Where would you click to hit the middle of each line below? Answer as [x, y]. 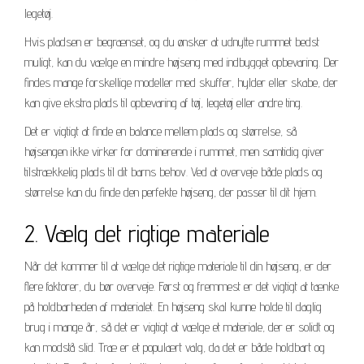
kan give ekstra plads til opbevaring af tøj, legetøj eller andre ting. [163, 102]
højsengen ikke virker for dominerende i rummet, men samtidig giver [174, 151]
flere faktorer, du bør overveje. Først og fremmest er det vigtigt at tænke [182, 286]
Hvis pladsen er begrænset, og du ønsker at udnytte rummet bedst [172, 41]
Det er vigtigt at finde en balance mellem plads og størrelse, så [160, 131]
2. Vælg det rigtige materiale [147, 233]
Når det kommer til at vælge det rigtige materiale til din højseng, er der [178, 266]
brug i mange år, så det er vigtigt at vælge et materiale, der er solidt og [180, 327]
